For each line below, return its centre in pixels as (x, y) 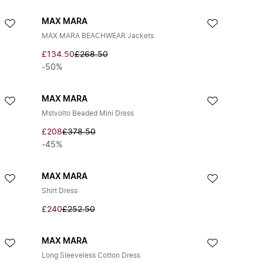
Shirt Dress (59, 191)
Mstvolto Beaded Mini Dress (87, 113)
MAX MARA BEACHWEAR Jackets (97, 36)
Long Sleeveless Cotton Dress (91, 255)
